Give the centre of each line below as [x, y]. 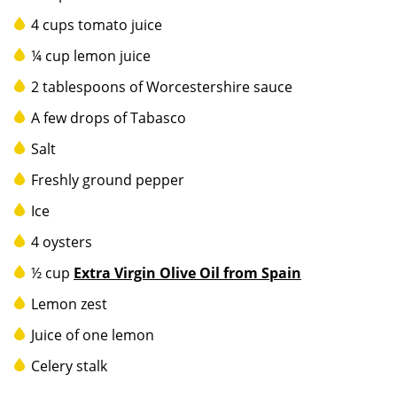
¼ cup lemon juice [91, 55]
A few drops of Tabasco [109, 117]
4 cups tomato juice [97, 24]
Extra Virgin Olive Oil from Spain [187, 272]
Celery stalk [69, 366]
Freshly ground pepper [108, 179]
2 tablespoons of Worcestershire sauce [162, 86]
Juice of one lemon [93, 335]
